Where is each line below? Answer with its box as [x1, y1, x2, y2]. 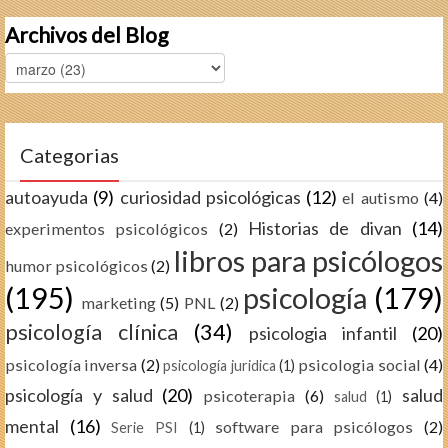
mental [5, 414, 59, 437]
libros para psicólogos [173, 243, 444, 278]
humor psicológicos [5, 255, 149, 275]
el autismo [342, 187, 419, 207]
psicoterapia [203, 385, 295, 405]
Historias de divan [248, 216, 402, 239]
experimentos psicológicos [5, 218, 209, 238]
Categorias [20, 142, 119, 167]
